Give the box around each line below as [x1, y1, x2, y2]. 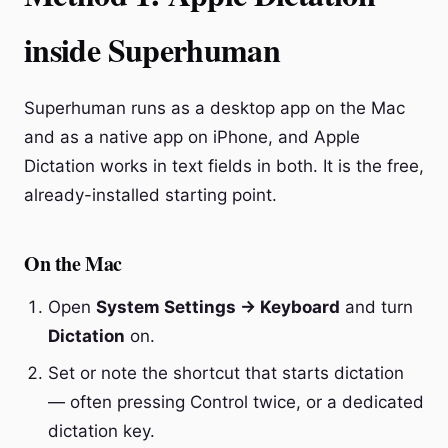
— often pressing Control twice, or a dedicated [48, 392, 424, 412]
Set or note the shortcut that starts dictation [48, 363, 404, 383]
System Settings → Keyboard [96, 297, 340, 317]
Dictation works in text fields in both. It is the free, [24, 156, 424, 176]
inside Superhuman [24, 26, 281, 73]
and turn [340, 297, 413, 317]
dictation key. [48, 421, 155, 441]
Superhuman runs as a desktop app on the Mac [24, 98, 405, 118]
